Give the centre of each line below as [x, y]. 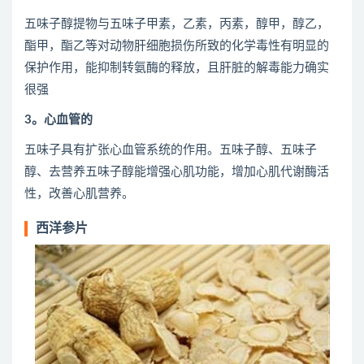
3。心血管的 [58, 120]
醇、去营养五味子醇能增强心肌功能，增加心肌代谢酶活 [177, 172]
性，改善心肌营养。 [79, 194]
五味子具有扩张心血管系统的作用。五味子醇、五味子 [171, 150]
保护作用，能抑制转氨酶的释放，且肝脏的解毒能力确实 [177, 68]
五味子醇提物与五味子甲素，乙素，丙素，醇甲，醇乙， [177, 24]
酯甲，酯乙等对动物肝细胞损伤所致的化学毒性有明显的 [177, 46]
